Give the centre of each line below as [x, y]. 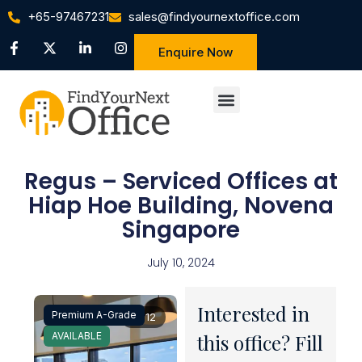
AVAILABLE [77, 335]
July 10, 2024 [181, 262]
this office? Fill [261, 342]
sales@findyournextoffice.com [214, 17]
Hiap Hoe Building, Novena [181, 205]
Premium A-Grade [95, 314]
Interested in [254, 313]
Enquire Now [196, 52]
